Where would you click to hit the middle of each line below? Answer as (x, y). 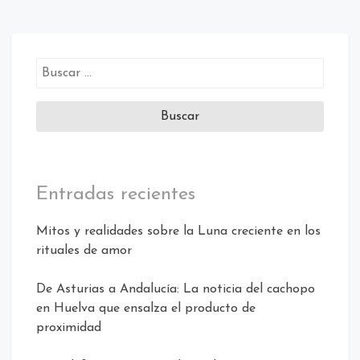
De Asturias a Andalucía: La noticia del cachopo (176, 289)
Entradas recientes (116, 194)
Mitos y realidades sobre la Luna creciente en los (178, 231)
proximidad (69, 327)
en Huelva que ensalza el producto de (146, 308)
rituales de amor (84, 250)
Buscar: (56, 66)
